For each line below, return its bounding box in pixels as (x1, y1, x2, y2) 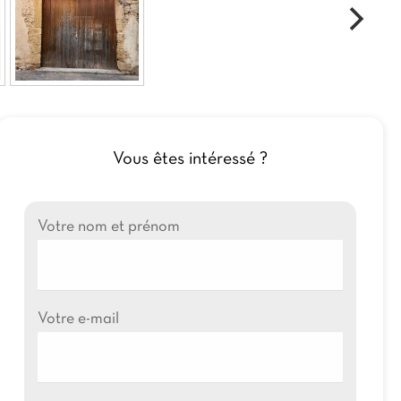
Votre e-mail (37, 311, 119, 327)
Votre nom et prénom (37, 219, 180, 235)
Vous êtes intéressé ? (112, 151, 268, 167)
